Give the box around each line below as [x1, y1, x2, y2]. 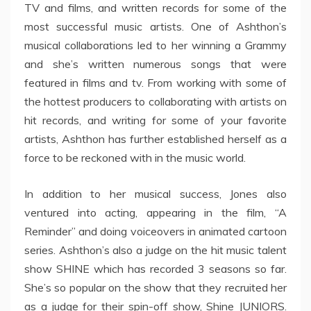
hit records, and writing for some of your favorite [24, 113, 287, 128]
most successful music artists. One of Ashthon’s [24, 19, 287, 34]
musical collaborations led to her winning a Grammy [24, 38, 287, 53]
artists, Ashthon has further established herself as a [24, 132, 287, 146]
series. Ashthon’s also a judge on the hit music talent [24, 243, 287, 258]
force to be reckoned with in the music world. [24, 151, 246, 165]
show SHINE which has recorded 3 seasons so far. [24, 262, 287, 276]
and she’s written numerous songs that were [24, 57, 287, 72]
